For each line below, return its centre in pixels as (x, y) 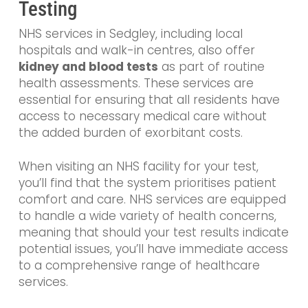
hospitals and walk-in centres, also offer (136, 50)
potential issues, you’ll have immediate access (153, 249)
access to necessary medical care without (142, 116)
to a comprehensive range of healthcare (139, 266)
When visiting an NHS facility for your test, (138, 167)
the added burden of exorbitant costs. (130, 132)
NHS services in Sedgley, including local (130, 33)
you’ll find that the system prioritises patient (147, 183)
